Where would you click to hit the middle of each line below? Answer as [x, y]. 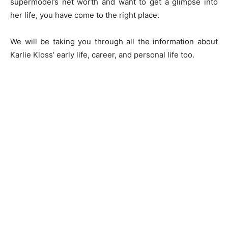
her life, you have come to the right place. [85, 15]
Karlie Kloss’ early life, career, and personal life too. [102, 55]
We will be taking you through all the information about [114, 41]
